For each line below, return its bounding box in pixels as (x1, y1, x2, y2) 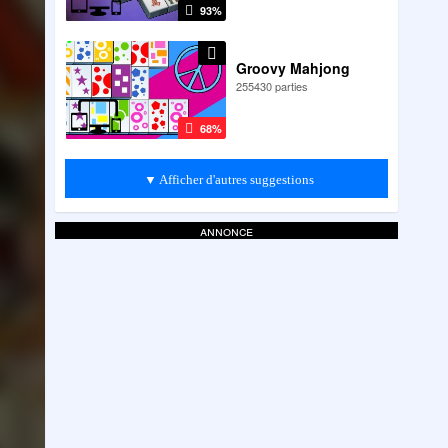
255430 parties (236, 77, 309, 94)
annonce (199, 220, 253, 240)
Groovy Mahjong (236, 57, 351, 78)
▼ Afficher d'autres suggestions (143, 171, 314, 187)
